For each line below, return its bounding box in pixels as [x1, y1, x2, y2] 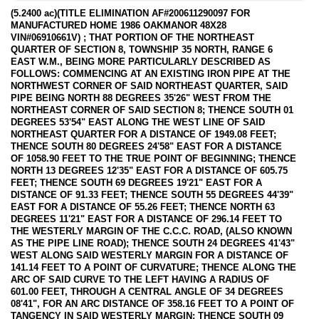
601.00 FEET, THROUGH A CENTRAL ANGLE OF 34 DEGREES [11, 286, 283, 297]
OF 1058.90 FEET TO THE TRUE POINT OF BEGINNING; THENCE [11, 152, 296, 164]
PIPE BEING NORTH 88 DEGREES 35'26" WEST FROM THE [11, 92, 271, 103]
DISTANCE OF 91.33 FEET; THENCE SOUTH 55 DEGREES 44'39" [11, 189, 293, 200]
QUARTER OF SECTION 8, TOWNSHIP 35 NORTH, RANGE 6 [11, 43, 273, 55]
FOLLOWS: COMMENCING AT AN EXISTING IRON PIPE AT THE [11, 68, 291, 79]
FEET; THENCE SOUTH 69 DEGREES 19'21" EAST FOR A [11, 177, 262, 188]
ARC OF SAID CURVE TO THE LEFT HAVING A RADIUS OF [11, 273, 269, 285]
